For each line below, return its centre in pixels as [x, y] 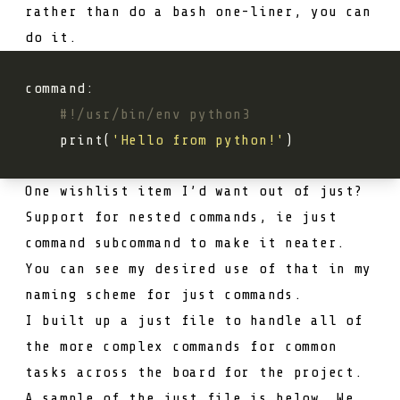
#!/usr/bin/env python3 [155, 114]
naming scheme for [103, 294]
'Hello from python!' [198, 140]
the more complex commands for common [181, 346]
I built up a [82, 320]
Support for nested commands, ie [164, 217]
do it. [51, 37]
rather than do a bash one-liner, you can [199, 11]
